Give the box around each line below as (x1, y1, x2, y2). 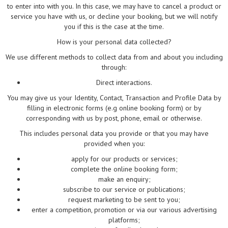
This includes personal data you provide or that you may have (19, 129, 209, 138)
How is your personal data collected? (56, 37, 172, 47)
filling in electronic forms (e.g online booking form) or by (26, 103, 202, 113)
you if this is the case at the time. (64, 22, 164, 32)
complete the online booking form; (71, 164, 178, 174)
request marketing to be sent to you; (68, 195, 180, 205)
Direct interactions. (96, 78, 152, 88)
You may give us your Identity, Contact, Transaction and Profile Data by (7, 93, 221, 103)
